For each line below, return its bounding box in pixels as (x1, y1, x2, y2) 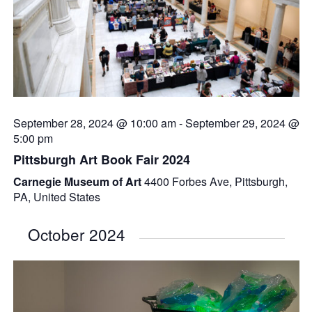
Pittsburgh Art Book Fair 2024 (13, 150, 190, 169)
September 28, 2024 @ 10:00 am (13, 114, 176, 131)
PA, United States (13, 188, 100, 205)
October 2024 (27, 222, 125, 245)
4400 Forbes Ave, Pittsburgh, (143, 173, 288, 189)
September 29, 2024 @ (185, 114, 299, 131)
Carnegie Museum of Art (13, 173, 144, 189)
